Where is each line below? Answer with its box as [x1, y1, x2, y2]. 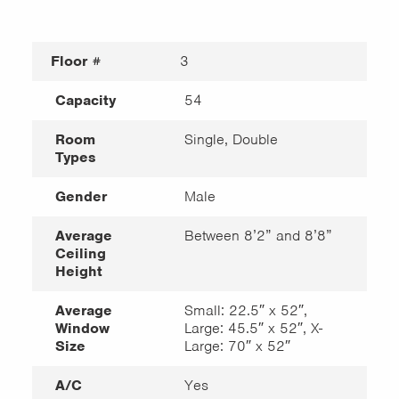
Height [54, 262, 102, 281]
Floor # [51, 52, 102, 70]
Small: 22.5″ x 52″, [183, 301, 307, 320]
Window [54, 319, 110, 338]
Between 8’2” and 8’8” [183, 226, 332, 245]
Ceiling [54, 244, 106, 263]
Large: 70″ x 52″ [183, 337, 290, 355]
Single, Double [183, 130, 278, 149]
